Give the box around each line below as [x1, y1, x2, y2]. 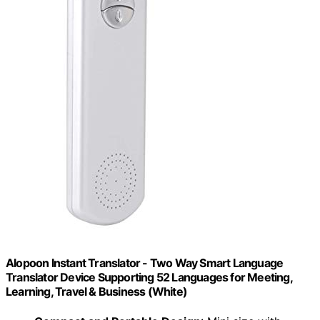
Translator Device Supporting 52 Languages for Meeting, [6, 270, 292, 285]
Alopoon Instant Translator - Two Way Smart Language [6, 256, 284, 271]
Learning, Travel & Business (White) [6, 284, 187, 299]
